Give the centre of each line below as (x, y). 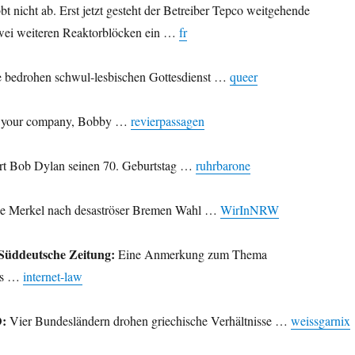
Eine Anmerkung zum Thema (191, 254)
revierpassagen (167, 121)
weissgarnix (320, 321)
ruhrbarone (223, 166)
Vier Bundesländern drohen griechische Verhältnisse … (148, 321)
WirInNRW (249, 210)
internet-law (52, 277)
